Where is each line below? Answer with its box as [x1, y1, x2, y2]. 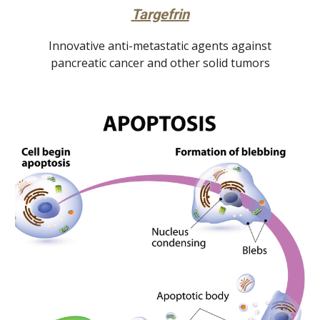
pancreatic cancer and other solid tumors [50, 55, 270, 71]
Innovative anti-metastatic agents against [49, 38, 271, 54]
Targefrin [131, 6, 189, 24]
